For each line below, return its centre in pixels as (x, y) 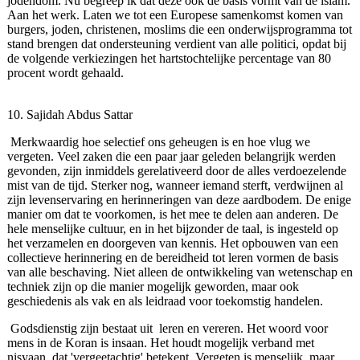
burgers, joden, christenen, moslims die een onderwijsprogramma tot (179, 30)
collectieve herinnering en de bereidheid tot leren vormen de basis (172, 258)
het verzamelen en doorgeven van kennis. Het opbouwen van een (172, 243)
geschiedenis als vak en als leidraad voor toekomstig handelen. (165, 301)
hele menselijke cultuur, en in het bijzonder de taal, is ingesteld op (172, 229)
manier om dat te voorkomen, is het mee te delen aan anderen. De (172, 215)
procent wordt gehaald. (65, 73)
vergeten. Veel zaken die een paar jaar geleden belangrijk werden (171, 157)
